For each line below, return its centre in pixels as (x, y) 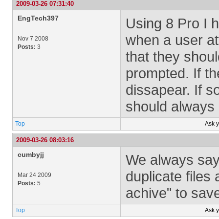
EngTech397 (38, 18)
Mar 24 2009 (34, 175)
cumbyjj (31, 154)
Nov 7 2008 (33, 39)
